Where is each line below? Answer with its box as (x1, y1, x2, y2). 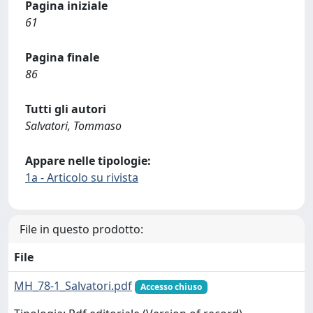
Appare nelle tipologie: (25, 153, 151, 168)
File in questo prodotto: (20, 221, 143, 237)
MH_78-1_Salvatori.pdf (14, 278, 132, 293)
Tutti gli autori (25, 101, 106, 117)
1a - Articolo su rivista (25, 170, 138, 185)
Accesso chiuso (140, 281, 202, 293)
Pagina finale (25, 50, 99, 65)
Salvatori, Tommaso (25, 118, 122, 133)
